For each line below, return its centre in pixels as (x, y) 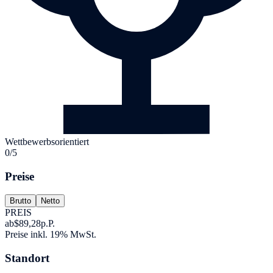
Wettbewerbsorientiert (47, 141)
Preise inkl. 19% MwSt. (51, 235)
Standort (27, 258)
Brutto (20, 201)
